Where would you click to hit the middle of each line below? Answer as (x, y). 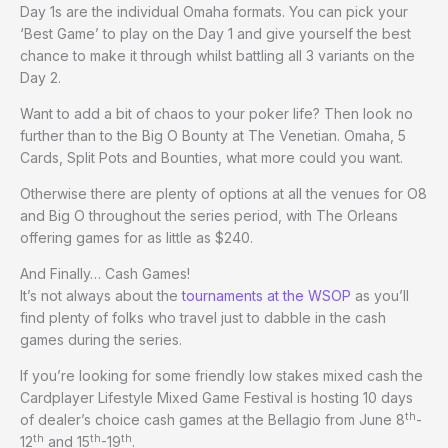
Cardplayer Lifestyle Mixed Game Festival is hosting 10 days (216, 398)
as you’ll (380, 296)
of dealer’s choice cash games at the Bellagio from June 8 (212, 420)
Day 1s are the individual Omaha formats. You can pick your (214, 12)
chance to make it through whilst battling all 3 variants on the (217, 56)
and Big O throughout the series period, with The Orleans (209, 216)
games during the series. (101, 340)
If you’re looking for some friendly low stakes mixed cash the (221, 376)
